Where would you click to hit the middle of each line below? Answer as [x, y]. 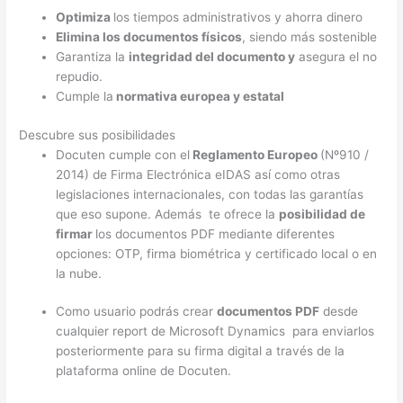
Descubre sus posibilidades [98, 134]
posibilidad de [322, 214]
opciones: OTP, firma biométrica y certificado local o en [217, 253]
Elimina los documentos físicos [149, 37]
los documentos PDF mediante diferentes [215, 233]
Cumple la [85, 97]
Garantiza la [93, 57]
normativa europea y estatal [199, 97]
